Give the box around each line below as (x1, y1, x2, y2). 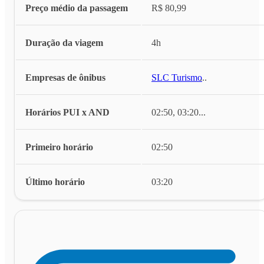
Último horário (25, 177, 85, 187)
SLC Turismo (151, 72, 202, 83)
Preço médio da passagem (25, 3, 128, 14)
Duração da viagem (25, 38, 103, 48)
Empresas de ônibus (25, 72, 105, 83)
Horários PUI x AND (25, 107, 110, 118)
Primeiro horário (25, 142, 93, 153)
